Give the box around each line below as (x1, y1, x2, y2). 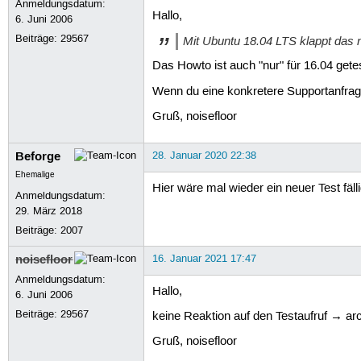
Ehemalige (15, 169, 56, 180)
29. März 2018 (15, 204, 83, 218)
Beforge (15, 147, 61, 164)
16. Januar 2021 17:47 (151, 251, 256, 265)
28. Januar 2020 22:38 (151, 148, 256, 162)
